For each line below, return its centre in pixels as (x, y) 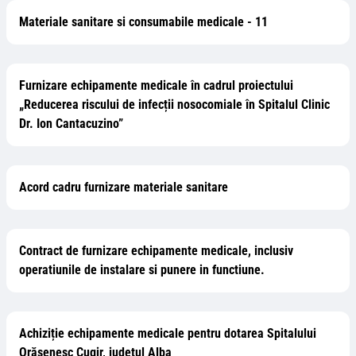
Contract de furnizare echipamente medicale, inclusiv (156, 251)
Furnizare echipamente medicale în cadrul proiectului (156, 85)
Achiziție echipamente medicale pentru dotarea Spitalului (168, 333)
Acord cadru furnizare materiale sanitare (124, 187)
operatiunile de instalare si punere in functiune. (142, 270)
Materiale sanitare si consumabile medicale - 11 (143, 22)
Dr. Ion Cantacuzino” (71, 124)
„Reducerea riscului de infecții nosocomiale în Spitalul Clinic (174, 104)
